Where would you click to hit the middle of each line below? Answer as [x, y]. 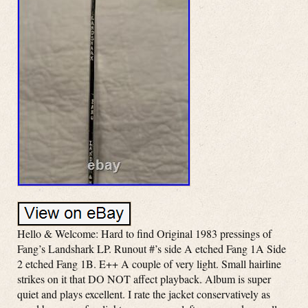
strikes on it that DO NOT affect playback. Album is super [144, 279]
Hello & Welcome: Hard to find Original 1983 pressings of [144, 233]
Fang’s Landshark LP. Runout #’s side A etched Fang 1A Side [152, 249]
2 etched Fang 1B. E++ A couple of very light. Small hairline [149, 264]
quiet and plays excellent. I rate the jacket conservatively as [144, 294]
